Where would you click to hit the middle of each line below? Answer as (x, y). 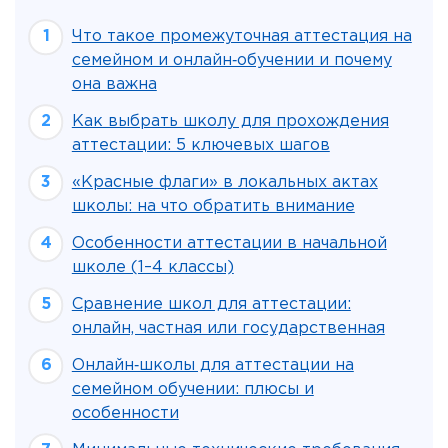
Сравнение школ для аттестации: (211, 304)
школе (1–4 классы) (152, 267)
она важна (114, 84)
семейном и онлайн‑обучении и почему (231, 60)
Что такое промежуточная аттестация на (241, 36)
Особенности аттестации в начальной (229, 243)
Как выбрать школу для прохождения (230, 121)
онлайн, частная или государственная (228, 328)
